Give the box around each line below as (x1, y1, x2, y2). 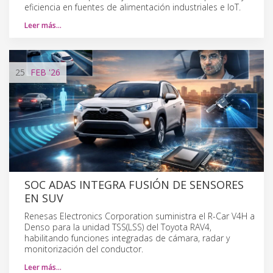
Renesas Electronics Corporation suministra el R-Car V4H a (24, 210, 255, 222)
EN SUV (24, 190, 63, 205)
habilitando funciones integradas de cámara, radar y (24, 232, 230, 244)
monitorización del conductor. (24, 243, 143, 255)
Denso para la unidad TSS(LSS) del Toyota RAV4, (24, 221, 211, 233)
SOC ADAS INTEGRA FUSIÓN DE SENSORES (24, 177, 244, 192)
